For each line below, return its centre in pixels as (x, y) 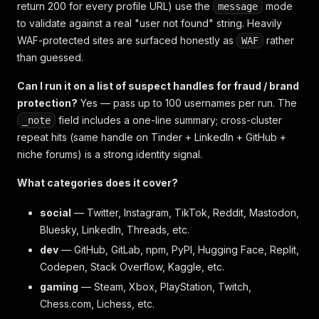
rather (279, 40)
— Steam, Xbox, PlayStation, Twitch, (165, 287)
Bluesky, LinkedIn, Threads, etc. (115, 230)
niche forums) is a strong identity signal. (110, 154)
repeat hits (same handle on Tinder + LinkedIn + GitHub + (152, 137)
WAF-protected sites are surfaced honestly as (127, 40)
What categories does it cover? (98, 183)
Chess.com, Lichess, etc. (97, 304)
